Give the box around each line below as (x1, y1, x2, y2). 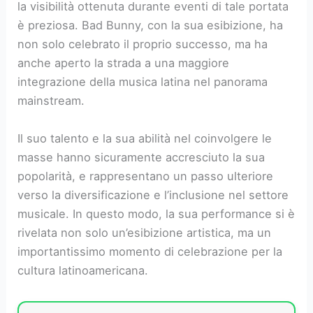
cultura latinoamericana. (17, 263, 149, 277)
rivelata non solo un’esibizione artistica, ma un (17, 225, 272, 240)
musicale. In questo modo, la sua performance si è (17, 206, 296, 221)
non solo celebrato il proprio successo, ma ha (17, 37, 268, 52)
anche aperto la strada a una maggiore (17, 56, 230, 71)
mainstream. (17, 94, 85, 108)
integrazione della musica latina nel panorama (17, 75, 268, 89)
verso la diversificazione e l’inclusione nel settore (17, 187, 289, 202)
